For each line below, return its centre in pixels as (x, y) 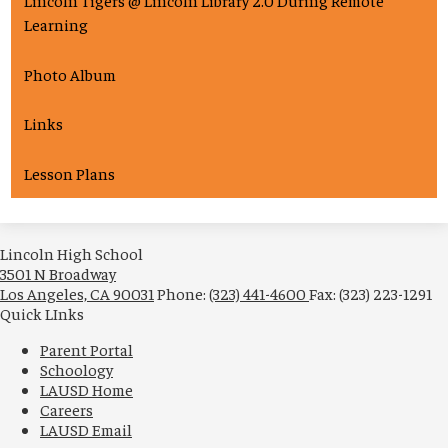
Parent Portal (86, 348)
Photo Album (70, 73)
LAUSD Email (86, 428)
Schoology (76, 368)
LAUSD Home (86, 388)
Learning (56, 24)
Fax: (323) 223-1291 (370, 292)
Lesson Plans (69, 172)
